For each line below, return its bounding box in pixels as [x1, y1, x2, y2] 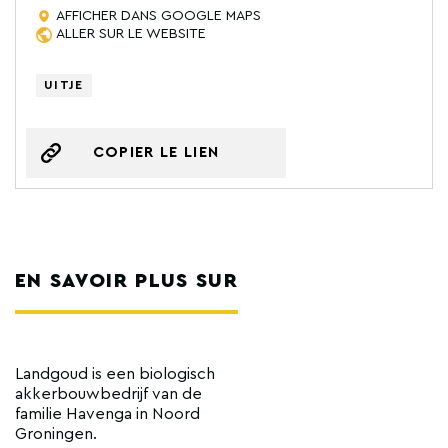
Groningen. [15, 425, 97, 442]
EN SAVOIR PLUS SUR [15, 270, 238, 291]
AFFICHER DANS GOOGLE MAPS [56, 8, 261, 23]
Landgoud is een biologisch [15, 365, 215, 382]
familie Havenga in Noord [15, 405, 200, 422]
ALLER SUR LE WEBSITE [56, 26, 206, 41]
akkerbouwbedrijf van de [15, 385, 202, 402]
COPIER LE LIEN [92, 145, 220, 161]
